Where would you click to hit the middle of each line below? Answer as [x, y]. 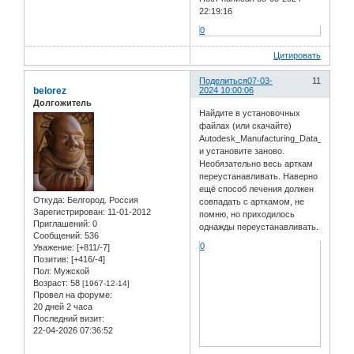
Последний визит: [69, 319]
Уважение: [54, 248]
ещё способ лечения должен [257, 189]
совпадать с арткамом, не [252, 202]
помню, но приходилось [247, 215]
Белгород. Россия [102, 200]
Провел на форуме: [73, 295]
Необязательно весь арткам [256, 164]
